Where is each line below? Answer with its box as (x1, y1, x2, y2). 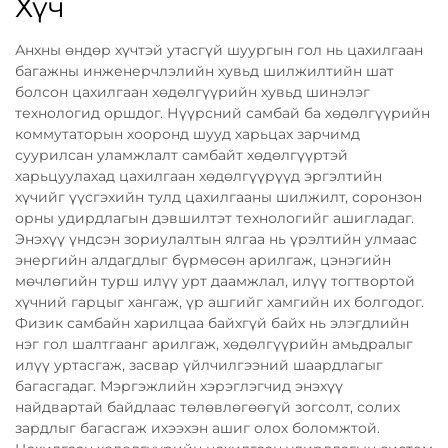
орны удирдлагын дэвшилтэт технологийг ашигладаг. (15, 208, 414, 227)
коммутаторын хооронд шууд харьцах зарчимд (15, 124, 360, 143)
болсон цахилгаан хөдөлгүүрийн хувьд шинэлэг (15, 82, 370, 101)
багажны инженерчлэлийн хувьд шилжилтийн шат (15, 61, 394, 80)
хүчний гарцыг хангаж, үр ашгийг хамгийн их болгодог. (15, 292, 424, 311)
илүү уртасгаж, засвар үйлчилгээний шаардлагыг (15, 355, 383, 374)
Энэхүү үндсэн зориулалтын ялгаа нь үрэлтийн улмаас (15, 229, 417, 248)
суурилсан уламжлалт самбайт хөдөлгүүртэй (15, 145, 348, 164)
